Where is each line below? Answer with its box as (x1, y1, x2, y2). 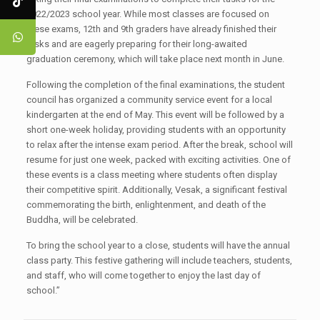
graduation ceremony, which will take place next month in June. (26, 54, 284, 64)
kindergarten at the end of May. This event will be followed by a (26, 109, 284, 120)
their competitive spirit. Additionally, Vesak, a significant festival (26, 184, 287, 195)
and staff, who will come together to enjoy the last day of (26, 270, 261, 281)
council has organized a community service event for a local (26, 94, 272, 105)
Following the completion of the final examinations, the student (26, 79, 285, 90)
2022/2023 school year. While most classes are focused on (26, 9, 269, 19)
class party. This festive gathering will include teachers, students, (26, 255, 292, 266)
